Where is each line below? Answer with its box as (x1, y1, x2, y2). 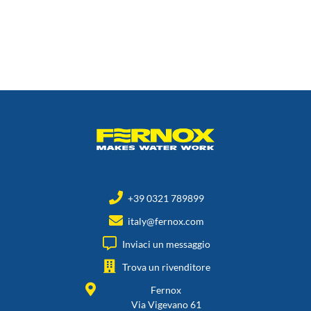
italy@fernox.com (128, 215, 204, 228)
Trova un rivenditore (121, 261, 210, 274)
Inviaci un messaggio (121, 238, 210, 251)
